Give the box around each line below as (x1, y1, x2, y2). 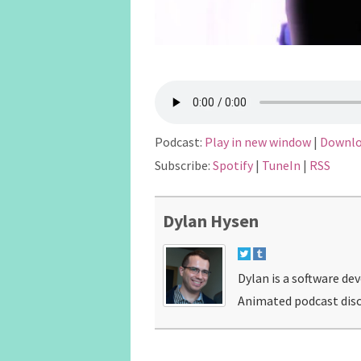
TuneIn (262, 157, 301, 174)
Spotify (213, 157, 253, 174)
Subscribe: (155, 157, 213, 174)
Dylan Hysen (163, 210, 259, 233)
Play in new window (205, 134, 311, 151)
